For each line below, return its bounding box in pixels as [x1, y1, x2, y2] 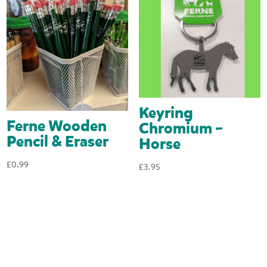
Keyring [138, 103, 193, 124]
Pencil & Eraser [7, 132, 109, 153]
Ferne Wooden [7, 116, 107, 137]
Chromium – [138, 119, 223, 139]
